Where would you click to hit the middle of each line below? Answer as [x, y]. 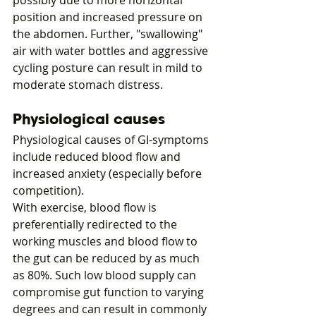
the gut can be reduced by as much [108, 259]
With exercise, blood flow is [86, 208]
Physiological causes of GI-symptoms [112, 140]
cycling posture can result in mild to [109, 68]
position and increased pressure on [109, 17]
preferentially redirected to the [96, 225]
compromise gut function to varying [110, 292]
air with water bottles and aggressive [112, 51]
